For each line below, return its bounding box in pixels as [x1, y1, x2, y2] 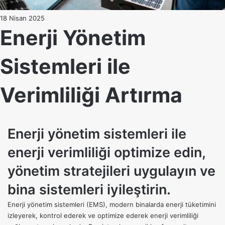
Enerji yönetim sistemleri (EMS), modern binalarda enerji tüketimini [8, 200, 216, 209]
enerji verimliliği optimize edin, [8, 144, 205, 161]
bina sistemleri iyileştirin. [8, 181, 171, 198]
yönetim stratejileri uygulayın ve [8, 163, 215, 180]
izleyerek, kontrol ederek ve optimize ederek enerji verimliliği [8, 211, 198, 220]
